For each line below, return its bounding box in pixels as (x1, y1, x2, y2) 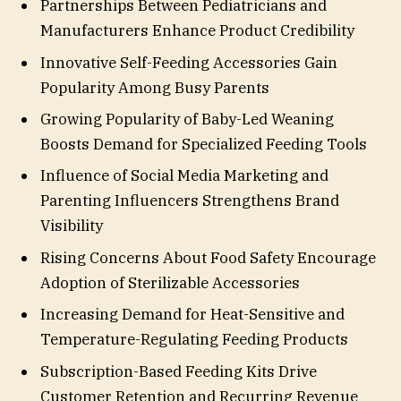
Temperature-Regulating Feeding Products (40, 329, 348, 350)
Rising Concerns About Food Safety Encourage (40, 247, 376, 268)
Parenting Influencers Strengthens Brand (40, 191, 339, 211)
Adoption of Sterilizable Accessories (40, 272, 300, 293)
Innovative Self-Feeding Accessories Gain (40, 52, 337, 73)
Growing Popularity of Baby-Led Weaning (40, 109, 334, 130)
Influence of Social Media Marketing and (40, 166, 328, 186)
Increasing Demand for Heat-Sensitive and (40, 304, 345, 325)
